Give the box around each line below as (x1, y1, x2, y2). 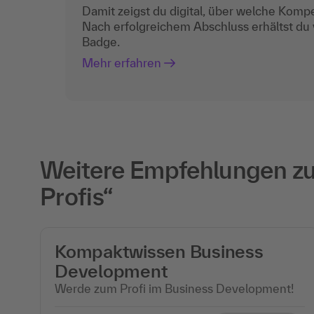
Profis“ (40, 182, 114, 210)
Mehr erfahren (82, 56, 161, 70)
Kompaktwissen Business (55, 240, 264, 261)
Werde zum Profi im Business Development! (55, 281, 294, 295)
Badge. (82, 35, 120, 49)
